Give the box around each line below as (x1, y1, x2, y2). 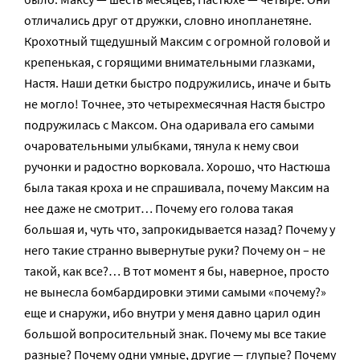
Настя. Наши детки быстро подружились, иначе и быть (24, 75, 331, 91)
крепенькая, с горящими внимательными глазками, (24, 54, 315, 70)
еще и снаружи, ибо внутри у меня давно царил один (24, 305, 321, 321)
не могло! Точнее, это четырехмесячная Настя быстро (24, 96, 325, 112)
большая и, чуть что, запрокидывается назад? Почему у (24, 221, 335, 237)
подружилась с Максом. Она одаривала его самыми (24, 117, 314, 133)
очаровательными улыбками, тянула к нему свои (24, 137, 299, 153)
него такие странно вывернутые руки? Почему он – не (24, 242, 325, 258)
